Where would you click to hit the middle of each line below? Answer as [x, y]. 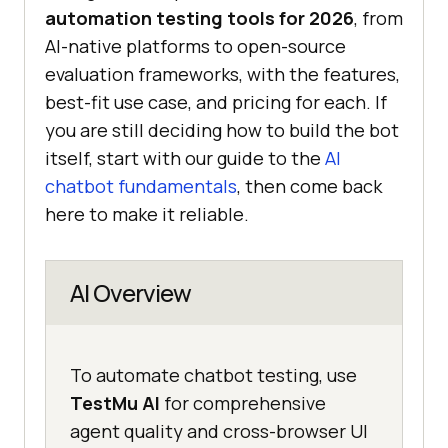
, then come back [309, 186]
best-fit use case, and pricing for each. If [216, 102]
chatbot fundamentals [141, 186]
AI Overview [130, 293]
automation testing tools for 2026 [199, 18]
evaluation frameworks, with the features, [222, 74]
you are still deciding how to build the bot [222, 130]
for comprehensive [243, 403]
